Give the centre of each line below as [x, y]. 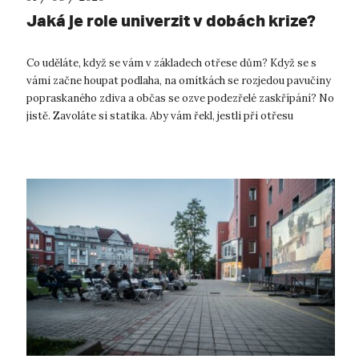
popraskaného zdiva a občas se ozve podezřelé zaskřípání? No [180, 99]
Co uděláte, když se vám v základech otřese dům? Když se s [171, 63]
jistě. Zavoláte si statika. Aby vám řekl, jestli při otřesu [160, 116]
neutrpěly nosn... [67, 134]
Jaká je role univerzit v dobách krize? [171, 21]
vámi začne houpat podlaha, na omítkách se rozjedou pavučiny [179, 81]
